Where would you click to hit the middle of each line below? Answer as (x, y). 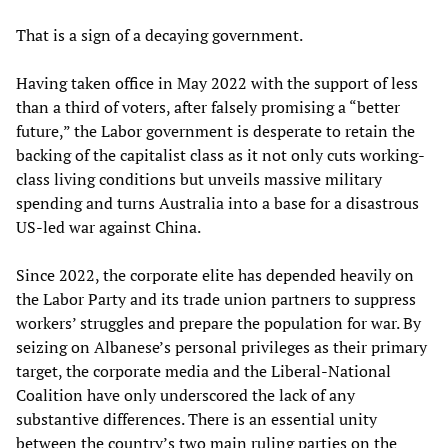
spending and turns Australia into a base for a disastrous (217, 203)
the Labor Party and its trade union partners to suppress (216, 299)
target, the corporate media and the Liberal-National (203, 371)
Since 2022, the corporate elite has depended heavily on (215, 275)
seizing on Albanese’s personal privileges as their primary (221, 347)
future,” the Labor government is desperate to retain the (215, 131)
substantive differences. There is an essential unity (196, 419)
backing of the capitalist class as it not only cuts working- (220, 155)
